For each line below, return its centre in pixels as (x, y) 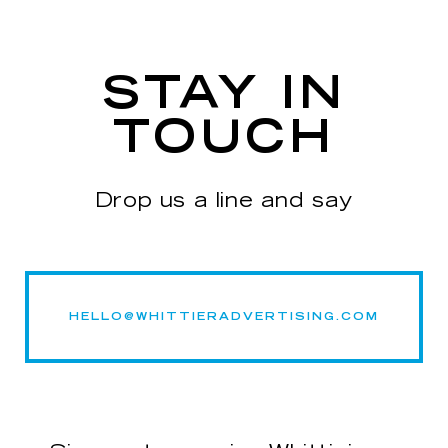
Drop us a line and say (224, 200)
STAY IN (224, 94)
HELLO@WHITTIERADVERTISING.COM (224, 316)
